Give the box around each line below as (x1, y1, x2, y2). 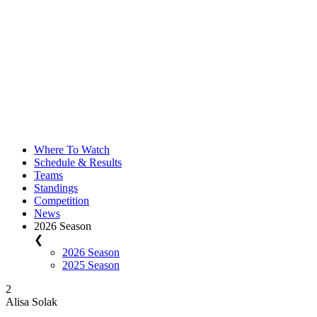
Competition (34, 194, 89, 207)
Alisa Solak (6, 295, 57, 308)
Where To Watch (34, 143, 110, 156)
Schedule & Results (34, 156, 122, 168)
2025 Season (62, 258, 120, 271)
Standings (34, 181, 78, 194)
